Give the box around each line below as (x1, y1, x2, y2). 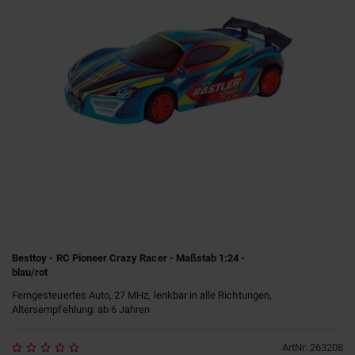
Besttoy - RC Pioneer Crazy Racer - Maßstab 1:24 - (12, 251, 246, 264)
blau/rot (12, 265, 48, 278)
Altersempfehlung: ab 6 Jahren (12, 303, 151, 315)
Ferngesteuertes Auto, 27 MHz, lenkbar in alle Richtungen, (12, 288, 272, 301)
